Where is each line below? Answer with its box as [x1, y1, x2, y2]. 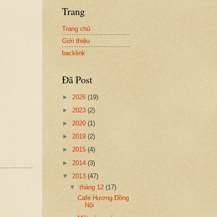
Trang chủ [62, 25, 90, 32]
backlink [62, 49, 85, 57]
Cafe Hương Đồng [77, 194, 129, 202]
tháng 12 [79, 183, 106, 191]
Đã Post [62, 73, 93, 86]
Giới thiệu [62, 37, 90, 45]
